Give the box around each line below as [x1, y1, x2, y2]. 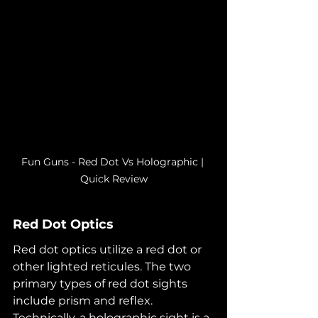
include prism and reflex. [13, 294, 155, 308]
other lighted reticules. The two [13, 260, 194, 274]
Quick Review [79, 172, 148, 186]
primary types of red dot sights [13, 277, 190, 291]
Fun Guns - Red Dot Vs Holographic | [21, 155, 207, 169]
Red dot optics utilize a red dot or [13, 243, 204, 257]
